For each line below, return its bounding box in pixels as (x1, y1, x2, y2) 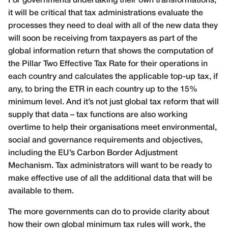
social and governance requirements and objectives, (8, 137, 203, 145)
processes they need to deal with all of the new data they (8, 22, 218, 30)
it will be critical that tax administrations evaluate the (8, 10, 203, 17)
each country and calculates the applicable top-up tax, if (8, 73, 218, 81)
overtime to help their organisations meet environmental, (8, 124, 217, 132)
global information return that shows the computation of (8, 48, 213, 55)
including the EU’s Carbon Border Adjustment (8, 150, 178, 157)
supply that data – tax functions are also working (8, 111, 187, 119)
